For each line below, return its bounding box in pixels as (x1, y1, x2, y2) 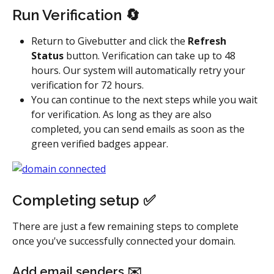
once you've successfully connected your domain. (12, 234, 235, 248)
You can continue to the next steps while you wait (31, 93, 260, 107)
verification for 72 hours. (31, 78, 144, 92)
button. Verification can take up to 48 (66, 49, 238, 63)
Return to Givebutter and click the (31, 34, 188, 48)
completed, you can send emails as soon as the (31, 122, 247, 136)
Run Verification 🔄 (12, 6, 140, 24)
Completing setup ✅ (12, 191, 155, 210)
